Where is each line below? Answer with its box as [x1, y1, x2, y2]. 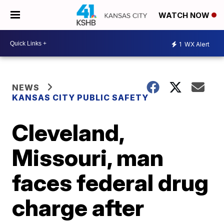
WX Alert [183, 40, 209, 48]
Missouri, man [12, 143, 164, 171]
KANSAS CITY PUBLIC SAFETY [12, 92, 149, 102]
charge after [12, 193, 144, 221]
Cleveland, [12, 118, 124, 146]
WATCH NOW [158, 10, 211, 20]
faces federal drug [12, 168, 209, 196]
